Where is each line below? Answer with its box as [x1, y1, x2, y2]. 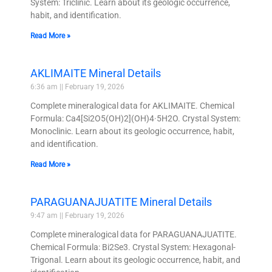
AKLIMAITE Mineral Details [30, 67, 161, 80]
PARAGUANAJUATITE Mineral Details [30, 195, 212, 209]
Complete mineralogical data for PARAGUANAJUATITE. [30, 229, 237, 240]
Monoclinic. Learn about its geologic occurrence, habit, [30, 126, 234, 137]
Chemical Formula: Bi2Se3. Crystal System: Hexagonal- [30, 242, 236, 253]
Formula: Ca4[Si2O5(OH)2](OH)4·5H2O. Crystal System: [30, 114, 240, 124]
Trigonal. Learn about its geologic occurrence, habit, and [30, 255, 240, 265]
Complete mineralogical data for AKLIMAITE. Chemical [30, 101, 234, 111]
